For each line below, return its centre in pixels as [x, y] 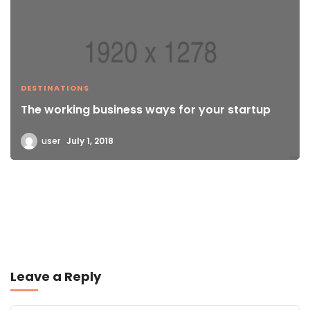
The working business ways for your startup [146, 110]
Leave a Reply [56, 277]
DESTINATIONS [55, 88]
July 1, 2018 [90, 141]
